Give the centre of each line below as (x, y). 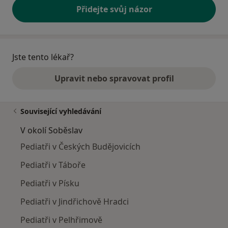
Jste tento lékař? (43, 57)
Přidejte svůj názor (114, 9)
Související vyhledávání (61, 111)
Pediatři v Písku (50, 183)
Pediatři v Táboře (53, 165)
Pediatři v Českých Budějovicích (80, 147)
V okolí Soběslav (51, 131)
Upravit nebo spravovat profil (114, 79)
